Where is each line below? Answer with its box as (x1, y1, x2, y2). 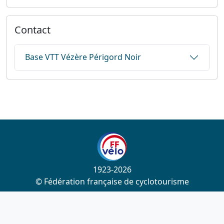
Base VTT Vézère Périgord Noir (25, 51, 141, 63)
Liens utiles (86, 202, 138, 216)
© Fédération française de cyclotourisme (35, 175, 189, 187)
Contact (14, 22, 50, 36)
